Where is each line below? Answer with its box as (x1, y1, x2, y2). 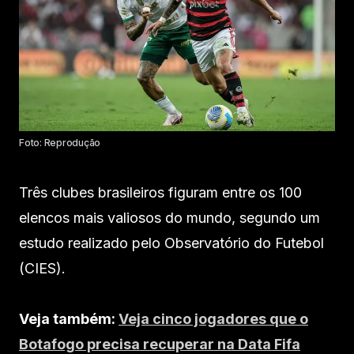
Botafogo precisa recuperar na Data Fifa (19, 336, 300, 352)
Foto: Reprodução (19, 137, 101, 149)
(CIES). (19, 260, 66, 277)
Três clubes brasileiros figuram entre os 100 (19, 184, 302, 201)
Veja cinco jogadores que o (119, 311, 308, 327)
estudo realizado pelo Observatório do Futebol (19, 235, 324, 251)
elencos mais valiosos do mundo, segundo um (19, 209, 320, 226)
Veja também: (19, 311, 119, 327)
